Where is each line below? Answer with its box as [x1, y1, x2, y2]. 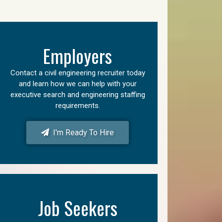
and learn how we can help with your [18, 79, 137, 88]
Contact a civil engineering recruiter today [10, 68, 145, 77]
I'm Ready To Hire [49, 128, 114, 137]
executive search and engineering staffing [10, 90, 145, 99]
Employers [43, 42, 112, 69]
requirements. [55, 101, 100, 110]
